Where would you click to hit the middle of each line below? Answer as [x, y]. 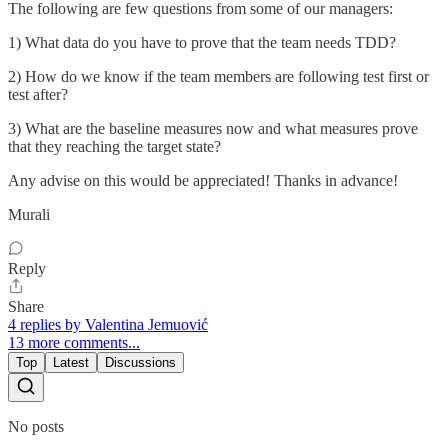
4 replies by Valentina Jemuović [108, 325]
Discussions [140, 363]
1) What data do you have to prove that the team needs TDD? [202, 43]
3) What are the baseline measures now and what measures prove [213, 129]
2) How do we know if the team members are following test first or [218, 77]
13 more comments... [74, 343]
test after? [38, 95]
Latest [71, 363]
